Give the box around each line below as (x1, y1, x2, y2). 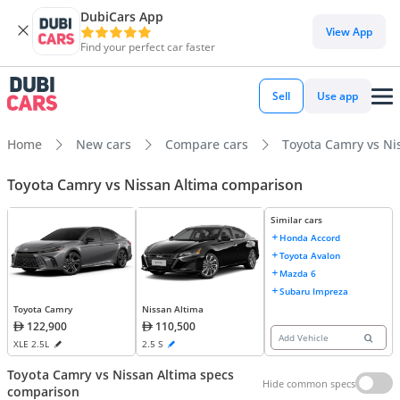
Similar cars (271, 212, 322, 226)
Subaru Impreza (279, 284, 348, 297)
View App (326, 23, 372, 39)
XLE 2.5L (13, 337, 52, 350)
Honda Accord (279, 230, 340, 244)
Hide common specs (262, 376, 355, 390)
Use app (317, 88, 358, 104)
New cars (76, 136, 131, 153)
